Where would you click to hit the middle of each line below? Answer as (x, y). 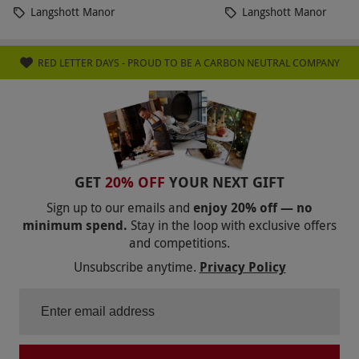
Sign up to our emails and (118, 208)
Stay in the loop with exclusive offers (234, 226)
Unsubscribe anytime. (135, 267)
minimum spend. (75, 226)
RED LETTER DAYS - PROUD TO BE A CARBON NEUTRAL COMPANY (188, 63)
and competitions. (179, 243)
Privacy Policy (242, 267)
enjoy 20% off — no (251, 208)
